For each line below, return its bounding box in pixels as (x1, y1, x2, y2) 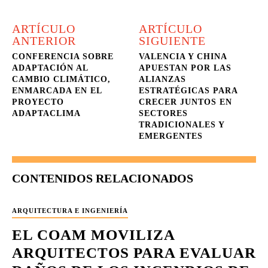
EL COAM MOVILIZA (12, 227, 175, 243)
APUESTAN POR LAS (139, 63, 232, 72)
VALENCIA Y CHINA (139, 52, 227, 61)
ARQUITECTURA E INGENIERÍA (12, 207, 128, 214)
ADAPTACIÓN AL (12, 63, 88, 72)
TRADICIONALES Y (139, 120, 225, 129)
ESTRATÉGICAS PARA (139, 86, 238, 95)
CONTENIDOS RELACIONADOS (12, 172, 194, 185)
